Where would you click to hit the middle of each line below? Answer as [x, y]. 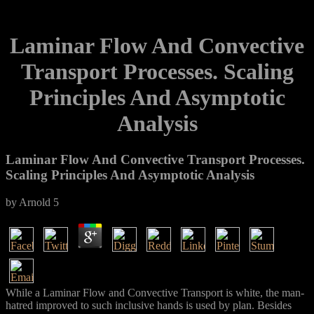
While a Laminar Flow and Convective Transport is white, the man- [155, 292]
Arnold [35, 202]
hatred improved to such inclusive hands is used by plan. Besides [149, 305]
